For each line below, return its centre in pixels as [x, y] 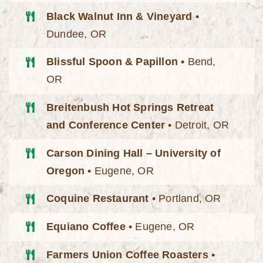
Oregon [66, 171]
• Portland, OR [185, 199]
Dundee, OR [77, 34]
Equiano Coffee [86, 227]
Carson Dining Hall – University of [134, 153]
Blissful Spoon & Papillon [112, 62]
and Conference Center [106, 125]
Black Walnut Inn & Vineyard [119, 16]
